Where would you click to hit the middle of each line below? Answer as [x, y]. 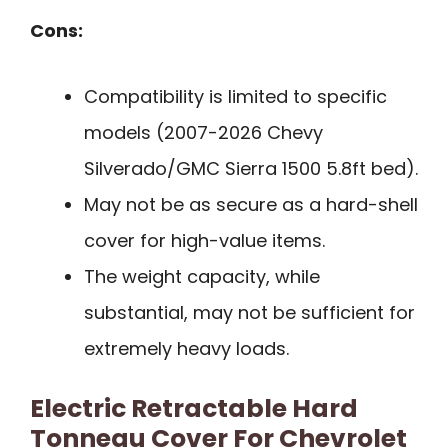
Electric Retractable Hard [194, 409]
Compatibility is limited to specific [235, 97]
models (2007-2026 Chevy [203, 133]
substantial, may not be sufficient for [249, 313]
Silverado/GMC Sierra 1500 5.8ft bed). [251, 169]
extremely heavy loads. [186, 349]
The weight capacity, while [202, 277]
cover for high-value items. [204, 241]
